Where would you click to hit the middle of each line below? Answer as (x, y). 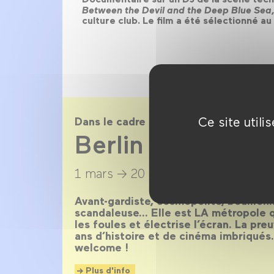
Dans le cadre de (118, 121)
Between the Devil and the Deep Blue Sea (177, 10)
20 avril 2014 (167, 173)
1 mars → (101, 173)
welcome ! (102, 247)
